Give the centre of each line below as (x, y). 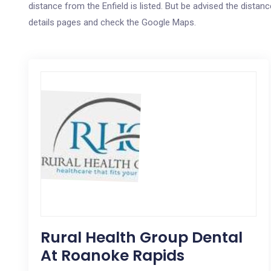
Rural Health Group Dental (142, 237)
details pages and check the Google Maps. (112, 22)
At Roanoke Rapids (113, 256)
